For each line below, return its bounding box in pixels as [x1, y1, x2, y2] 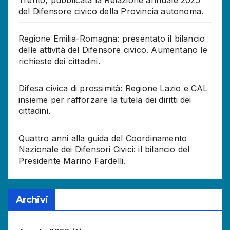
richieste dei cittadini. [18, 55, 100, 66]
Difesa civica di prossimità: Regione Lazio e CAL [18, 83, 208, 93]
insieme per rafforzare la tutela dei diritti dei [18, 94, 191, 105]
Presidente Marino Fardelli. [18, 155, 126, 166]
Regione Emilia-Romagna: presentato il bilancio [18, 33, 205, 44]
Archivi [16, 194, 48, 205]
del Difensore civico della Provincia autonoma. [18, 6, 204, 16]
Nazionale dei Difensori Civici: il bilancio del [18, 144, 190, 155]
